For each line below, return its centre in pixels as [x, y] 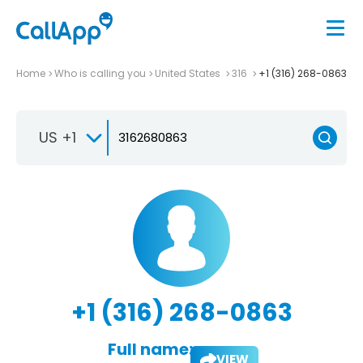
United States [189, 73]
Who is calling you [100, 73]
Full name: [150, 349]
